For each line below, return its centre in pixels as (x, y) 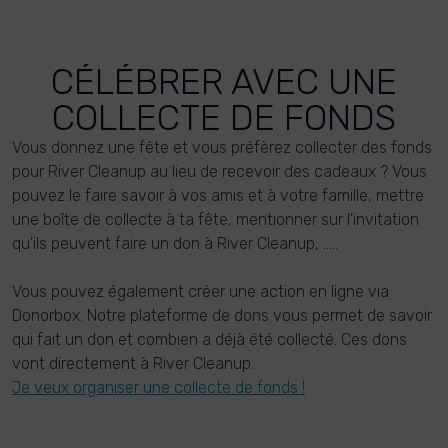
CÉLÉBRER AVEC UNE (224, 81)
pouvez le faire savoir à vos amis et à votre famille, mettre (218, 195)
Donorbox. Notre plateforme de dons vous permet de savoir (222, 315)
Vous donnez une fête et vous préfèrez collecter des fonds (222, 147)
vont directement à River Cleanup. (133, 363)
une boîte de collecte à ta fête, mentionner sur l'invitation (215, 219)
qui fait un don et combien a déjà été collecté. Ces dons (209, 339)
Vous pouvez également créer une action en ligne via (200, 291)
